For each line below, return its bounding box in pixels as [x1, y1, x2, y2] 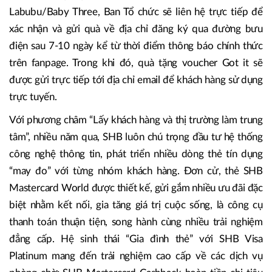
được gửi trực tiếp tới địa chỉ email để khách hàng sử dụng [9, 75, 263, 86]
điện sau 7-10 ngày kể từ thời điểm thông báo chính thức [9, 41, 263, 52]
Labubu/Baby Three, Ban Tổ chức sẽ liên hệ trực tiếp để [9, 7, 263, 18]
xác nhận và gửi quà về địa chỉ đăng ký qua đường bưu [9, 24, 263, 35]
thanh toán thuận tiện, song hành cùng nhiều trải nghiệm [9, 217, 263, 228]
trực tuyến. [9, 92, 57, 103]
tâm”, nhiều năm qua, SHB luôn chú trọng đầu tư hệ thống [9, 132, 263, 143]
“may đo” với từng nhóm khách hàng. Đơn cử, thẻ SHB [9, 166, 263, 177]
